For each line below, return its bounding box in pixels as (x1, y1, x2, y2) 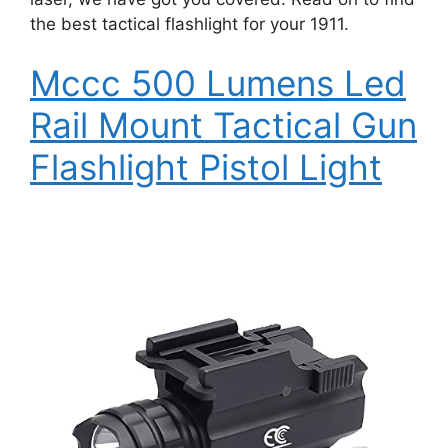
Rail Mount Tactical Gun (30, 104, 417, 146)
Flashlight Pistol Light (30, 146, 382, 188)
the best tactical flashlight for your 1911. (30, 13, 349, 34)
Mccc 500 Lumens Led (30, 62, 406, 104)
